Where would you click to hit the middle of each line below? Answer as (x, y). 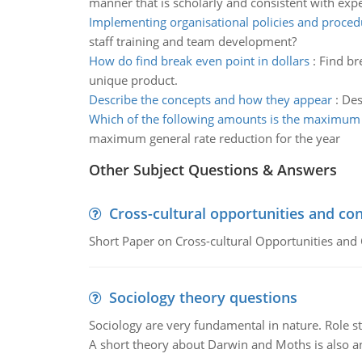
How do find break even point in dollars (199, 61)
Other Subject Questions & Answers (213, 170)
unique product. (133, 80)
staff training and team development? (192, 41)
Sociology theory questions (203, 297)
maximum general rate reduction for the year (214, 138)
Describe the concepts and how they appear (210, 99)
